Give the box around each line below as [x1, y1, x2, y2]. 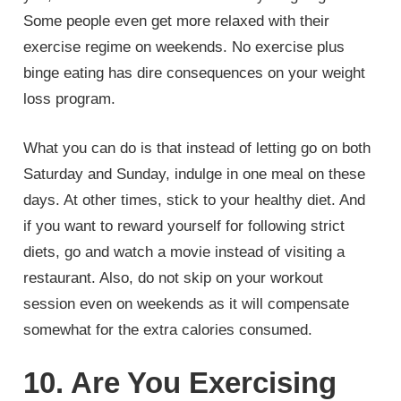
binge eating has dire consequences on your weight [23, 64, 366, 82]
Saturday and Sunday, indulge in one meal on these [23, 165, 366, 183]
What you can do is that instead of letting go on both [23, 139, 371, 157]
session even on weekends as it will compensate [23, 294, 350, 312]
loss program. [23, 90, 116, 108]
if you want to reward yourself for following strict [23, 217, 346, 235]
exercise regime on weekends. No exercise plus [23, 38, 346, 56]
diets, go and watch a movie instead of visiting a [23, 243, 346, 260]
